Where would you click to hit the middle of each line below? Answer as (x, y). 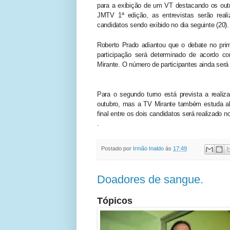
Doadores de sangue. (150, 179)
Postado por (117, 149)
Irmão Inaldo (148, 149)
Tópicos (116, 200)
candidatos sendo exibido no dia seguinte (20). (163, 25)
